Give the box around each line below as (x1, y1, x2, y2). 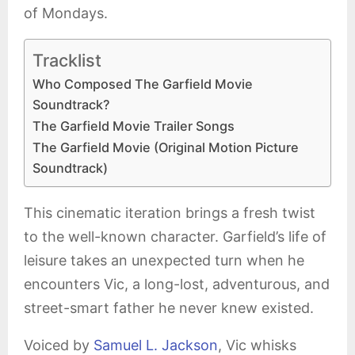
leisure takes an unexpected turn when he (24, 252, 304, 269)
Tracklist (32, 49, 101, 71)
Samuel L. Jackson (94, 337, 218, 353)
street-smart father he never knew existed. (24, 300, 314, 316)
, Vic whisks (218, 337, 296, 353)
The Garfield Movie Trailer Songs (32, 118, 235, 134)
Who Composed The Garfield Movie (32, 76, 253, 92)
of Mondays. (24, 5, 108, 21)
